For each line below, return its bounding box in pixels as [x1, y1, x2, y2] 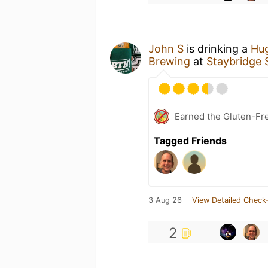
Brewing [148, 55, 190, 68]
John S [148, 42, 184, 55]
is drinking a [184, 42, 251, 55]
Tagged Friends [154, 135, 227, 147]
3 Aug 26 [148, 196, 182, 205]
